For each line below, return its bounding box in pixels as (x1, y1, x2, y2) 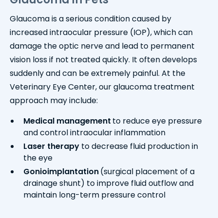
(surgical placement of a (100, 166, 195, 178)
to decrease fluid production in (79, 141, 198, 152)
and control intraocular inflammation (23, 127, 165, 139)
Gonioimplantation (23, 166, 99, 178)
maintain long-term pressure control (23, 189, 165, 201)
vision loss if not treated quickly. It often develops (10, 54, 197, 66)
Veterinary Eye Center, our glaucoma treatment (10, 81, 195, 93)
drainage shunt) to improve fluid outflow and (23, 178, 194, 189)
